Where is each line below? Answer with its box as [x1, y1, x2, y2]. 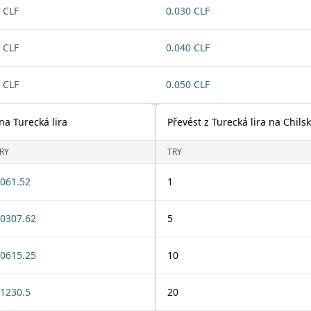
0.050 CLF [166, 78, 210, 91]
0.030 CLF [166, 4, 210, 17]
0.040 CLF [166, 41, 210, 54]
